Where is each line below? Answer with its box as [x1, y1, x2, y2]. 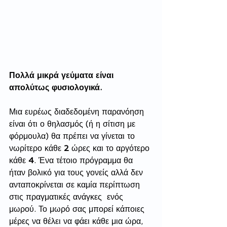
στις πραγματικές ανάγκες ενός [9, 192, 126, 202]
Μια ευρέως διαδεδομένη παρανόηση [9, 107, 146, 117]
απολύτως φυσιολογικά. [9, 83, 104, 93]
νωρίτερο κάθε [9, 143, 64, 154]
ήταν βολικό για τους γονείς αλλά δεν [9, 168, 145, 178]
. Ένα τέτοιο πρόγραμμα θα [34, 156, 135, 166]
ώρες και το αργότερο [69, 143, 152, 154]
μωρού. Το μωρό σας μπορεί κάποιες [9, 204, 147, 214]
